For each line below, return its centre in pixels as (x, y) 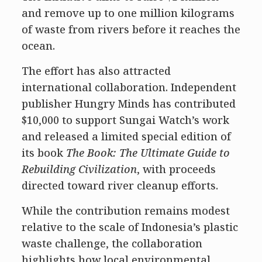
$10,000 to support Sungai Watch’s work (125, 120)
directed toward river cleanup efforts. (120, 186)
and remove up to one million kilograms (128, 13)
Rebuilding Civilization (79, 169)
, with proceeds (176, 169)
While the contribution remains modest (125, 211)
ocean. (38, 46)
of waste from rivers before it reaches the (131, 30)
